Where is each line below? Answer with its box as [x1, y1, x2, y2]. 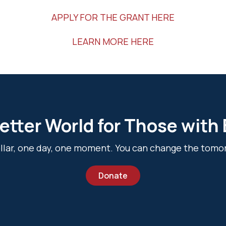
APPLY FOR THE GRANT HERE [51, 11, 175, 23]
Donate [98, 170, 128, 181]
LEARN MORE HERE [72, 35, 154, 47]
